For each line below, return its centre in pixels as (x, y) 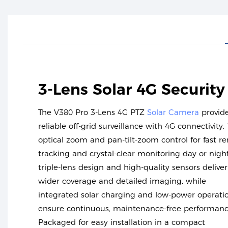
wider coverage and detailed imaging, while (122, 181)
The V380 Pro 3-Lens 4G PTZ (93, 112)
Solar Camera (173, 112)
